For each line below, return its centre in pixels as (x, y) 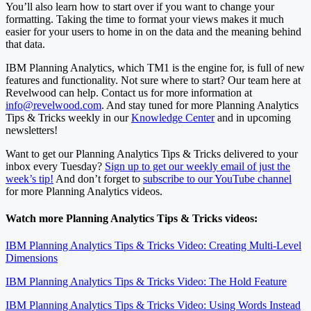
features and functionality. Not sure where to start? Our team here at (153, 80)
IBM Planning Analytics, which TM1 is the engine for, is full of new (155, 67)
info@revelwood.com (53, 105)
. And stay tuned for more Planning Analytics (200, 105)
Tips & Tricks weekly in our (68, 117)
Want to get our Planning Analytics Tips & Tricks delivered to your (152, 153)
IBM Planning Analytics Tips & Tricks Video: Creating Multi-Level (153, 246)
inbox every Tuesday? (55, 166)
